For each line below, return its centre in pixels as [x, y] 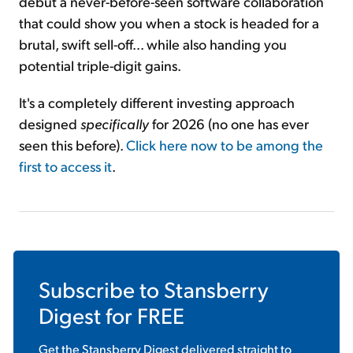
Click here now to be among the [225, 145]
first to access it [65, 166]
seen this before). [72, 145]
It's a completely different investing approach [157, 102]
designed [48, 124]
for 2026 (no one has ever [229, 124]
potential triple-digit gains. [100, 65]
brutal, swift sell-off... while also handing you [153, 44]
